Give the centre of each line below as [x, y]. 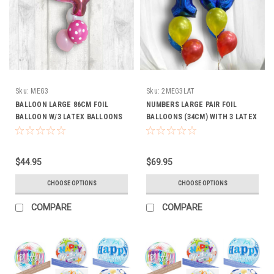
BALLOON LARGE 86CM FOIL [62, 104]
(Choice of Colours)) [50, 129]
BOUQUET [163, 129]
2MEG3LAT [178, 91]
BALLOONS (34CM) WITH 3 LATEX [202, 117]
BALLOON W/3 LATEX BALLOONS [69, 117]
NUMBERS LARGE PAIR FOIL [191, 104]
